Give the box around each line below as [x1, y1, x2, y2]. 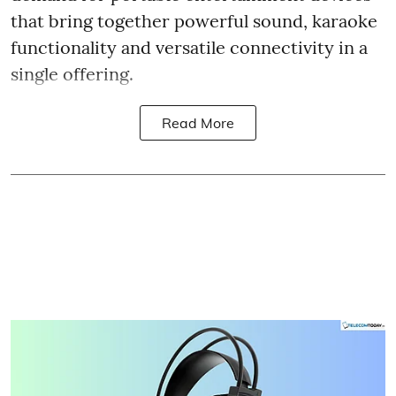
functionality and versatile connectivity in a [11, 35, 368, 58]
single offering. [11, 62, 133, 85]
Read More [162, 113, 234, 132]
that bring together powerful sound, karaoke [11, 9, 377, 32]
